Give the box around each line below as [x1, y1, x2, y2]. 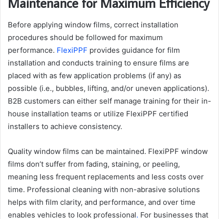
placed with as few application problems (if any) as [8, 70, 181, 80]
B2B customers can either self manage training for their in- [8, 96, 211, 106]
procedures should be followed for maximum [8, 32, 163, 42]
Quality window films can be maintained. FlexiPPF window [8, 146, 208, 156]
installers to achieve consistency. [8, 121, 122, 131]
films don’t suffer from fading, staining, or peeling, [8, 159, 180, 169]
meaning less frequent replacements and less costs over [8, 172, 204, 181]
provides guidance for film [88, 45, 180, 55]
